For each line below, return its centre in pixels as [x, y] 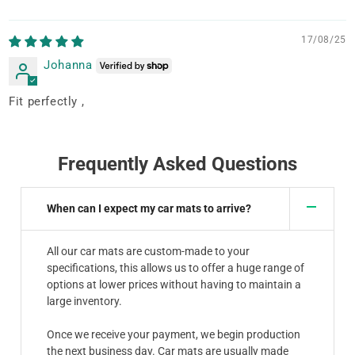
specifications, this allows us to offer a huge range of [176, 267]
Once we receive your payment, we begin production [174, 334]
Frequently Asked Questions [177, 164]
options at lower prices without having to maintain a [174, 284]
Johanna [68, 65]
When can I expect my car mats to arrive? [149, 208]
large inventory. [86, 301]
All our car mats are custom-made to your [149, 251]
